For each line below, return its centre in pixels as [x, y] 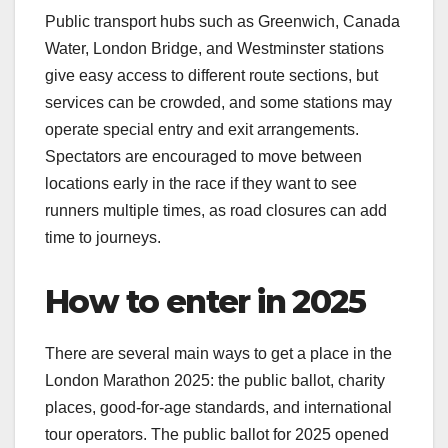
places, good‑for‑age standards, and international [218, 407]
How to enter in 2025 [205, 301]
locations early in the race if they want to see [201, 183]
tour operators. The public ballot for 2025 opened [217, 434]
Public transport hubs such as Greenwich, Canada [222, 21]
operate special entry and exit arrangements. [202, 129]
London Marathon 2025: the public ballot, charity [215, 380]
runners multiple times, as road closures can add [216, 210]
